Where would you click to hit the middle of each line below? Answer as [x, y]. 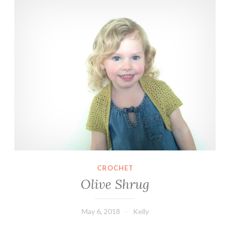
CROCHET [115, 168]
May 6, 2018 [101, 211]
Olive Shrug [115, 184]
